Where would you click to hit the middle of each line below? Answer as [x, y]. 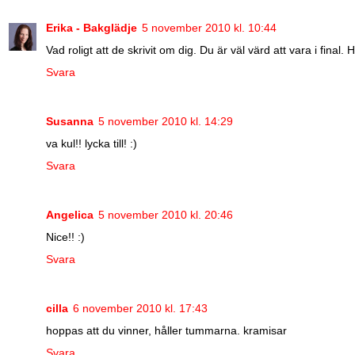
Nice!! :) [65, 237]
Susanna [70, 121]
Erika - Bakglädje [92, 28]
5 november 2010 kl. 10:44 [209, 28]
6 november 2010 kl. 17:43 [140, 308]
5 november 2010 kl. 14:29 [166, 121]
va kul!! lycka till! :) [92, 143]
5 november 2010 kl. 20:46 [166, 214]
